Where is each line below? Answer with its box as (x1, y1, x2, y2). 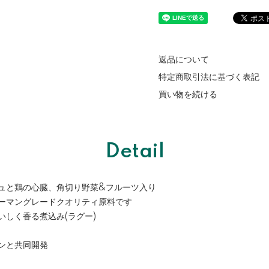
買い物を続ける (159, 90, 217, 100)
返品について (159, 55, 209, 65)
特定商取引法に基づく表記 (159, 73, 259, 82)
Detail (104, 142, 165, 162)
